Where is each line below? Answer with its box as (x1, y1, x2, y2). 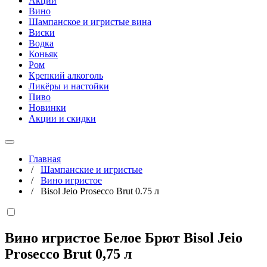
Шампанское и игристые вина (29, 17, 151, 27)
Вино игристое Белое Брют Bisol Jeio (5, 229, 243, 246)
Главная (29, 154, 61, 164)
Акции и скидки (29, 113, 96, 123)
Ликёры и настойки (29, 81, 109, 91)
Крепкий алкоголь (29, 70, 103, 80)
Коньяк (29, 49, 58, 59)
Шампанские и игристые (41, 164, 142, 175)
